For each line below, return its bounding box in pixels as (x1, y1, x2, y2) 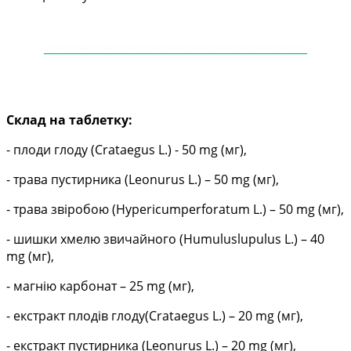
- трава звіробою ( (6, 201, 116, 219)
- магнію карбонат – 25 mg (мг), (6, 277, 194, 295)
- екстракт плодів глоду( (6, 307, 149, 325)
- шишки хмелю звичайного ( (6, 230, 183, 248)
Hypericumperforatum (116, 201, 250, 219)
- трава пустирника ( (6, 171, 128, 189)
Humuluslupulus (183, 230, 281, 248)
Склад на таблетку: (6, 111, 132, 129)
